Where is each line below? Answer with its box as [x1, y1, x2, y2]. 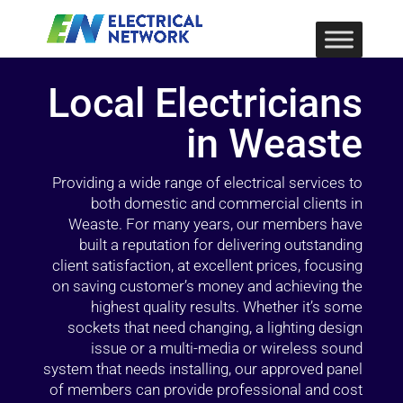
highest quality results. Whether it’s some [91, 298, 363, 316]
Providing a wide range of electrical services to [52, 174, 363, 192]
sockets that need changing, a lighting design [67, 318, 363, 336]
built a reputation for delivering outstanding [79, 236, 363, 254]
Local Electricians [48, 79, 363, 127]
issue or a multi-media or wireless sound [91, 339, 363, 357]
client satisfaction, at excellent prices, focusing [52, 256, 363, 274]
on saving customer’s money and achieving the [52, 277, 363, 295]
